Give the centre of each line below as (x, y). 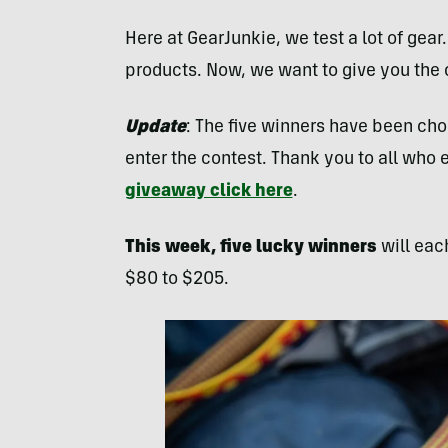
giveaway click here (208, 192)
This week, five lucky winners (252, 248)
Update (155, 128)
